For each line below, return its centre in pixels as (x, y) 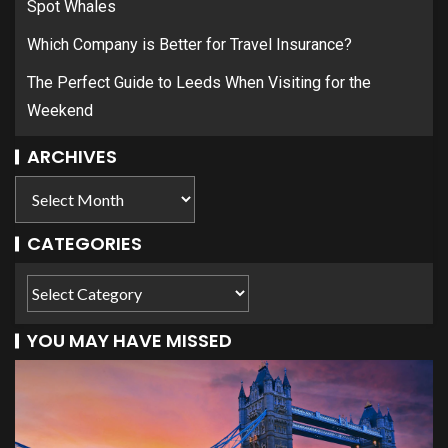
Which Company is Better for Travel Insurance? (189, 44)
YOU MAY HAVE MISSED (129, 340)
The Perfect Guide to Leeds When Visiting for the (199, 82)
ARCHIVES (72, 156)
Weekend (60, 110)
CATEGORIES (84, 243)
